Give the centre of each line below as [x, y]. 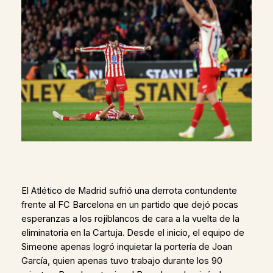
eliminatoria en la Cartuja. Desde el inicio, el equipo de [133, 232]
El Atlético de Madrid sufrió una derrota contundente [129, 190]
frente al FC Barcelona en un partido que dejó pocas [129, 204]
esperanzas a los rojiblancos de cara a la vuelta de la [130, 218]
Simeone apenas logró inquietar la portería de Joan [126, 246]
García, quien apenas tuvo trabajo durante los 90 [122, 261]
